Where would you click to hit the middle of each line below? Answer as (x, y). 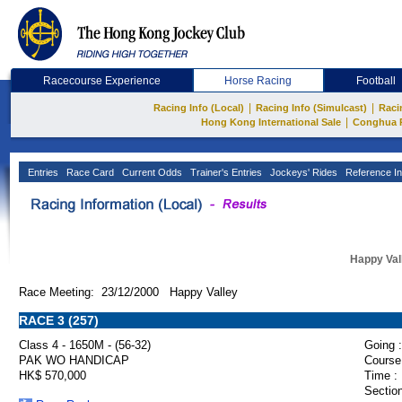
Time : (381, 376)
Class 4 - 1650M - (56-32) (85, 345)
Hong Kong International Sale (271, 122)
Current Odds (151, 172)
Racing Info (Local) (199, 108)
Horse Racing (258, 81)
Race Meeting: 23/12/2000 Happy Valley (128, 292)
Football (376, 81)
